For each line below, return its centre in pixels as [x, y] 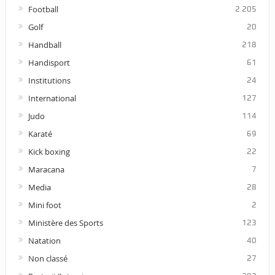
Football [43, 10]
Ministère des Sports [65, 223]
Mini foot [45, 205]
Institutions [49, 81]
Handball [45, 45]
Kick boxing [49, 152]
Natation [44, 241]
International [52, 99]
